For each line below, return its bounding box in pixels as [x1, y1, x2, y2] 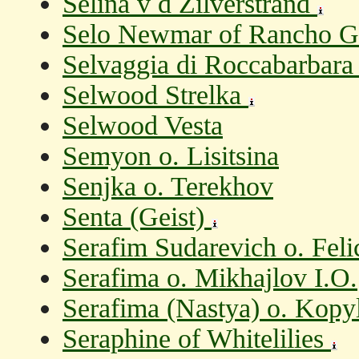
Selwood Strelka [63, 80, 248, 110]
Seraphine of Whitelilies [63, 324, 331, 353]
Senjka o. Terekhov [63, 171, 273, 201]
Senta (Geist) [63, 202, 212, 232]
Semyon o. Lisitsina [63, 141, 279, 171]
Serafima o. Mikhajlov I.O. [63, 263, 357, 292]
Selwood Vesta [63, 111, 223, 140]
